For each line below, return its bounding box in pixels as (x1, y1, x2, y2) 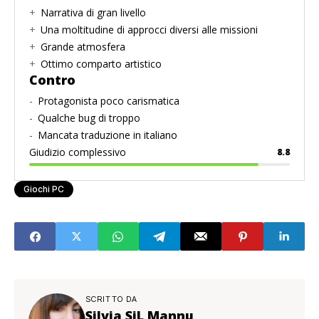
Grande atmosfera (41, 40, 125, 54)
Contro (29, 71, 75, 89)
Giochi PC (23, 184, 64, 195)
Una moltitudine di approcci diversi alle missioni (41, 23, 258, 37)
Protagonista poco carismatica (38, 94, 179, 108)
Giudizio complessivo (29, 145, 126, 159)
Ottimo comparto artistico (41, 57, 162, 71)
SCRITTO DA (85, 294, 137, 305)
